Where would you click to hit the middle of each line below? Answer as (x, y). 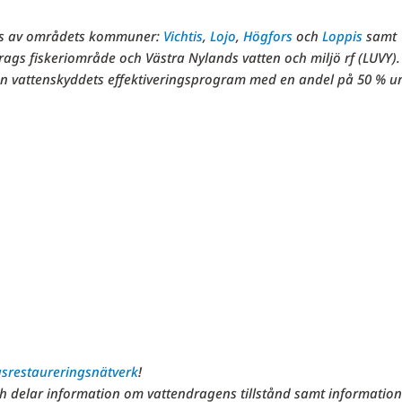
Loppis (342, 36)
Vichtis (183, 36)
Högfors (267, 36)
